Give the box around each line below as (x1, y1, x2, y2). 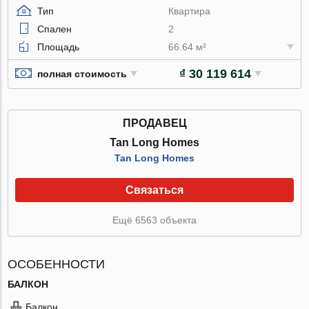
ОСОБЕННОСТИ (8, 257, 106, 271)
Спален (37, 23, 72, 34)
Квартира (168, 5, 211, 17)
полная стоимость (37, 68, 128, 80)
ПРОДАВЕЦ (122, 117, 187, 129)
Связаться (126, 183, 183, 196)
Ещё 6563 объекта (112, 214, 197, 226)
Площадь (37, 41, 80, 52)
